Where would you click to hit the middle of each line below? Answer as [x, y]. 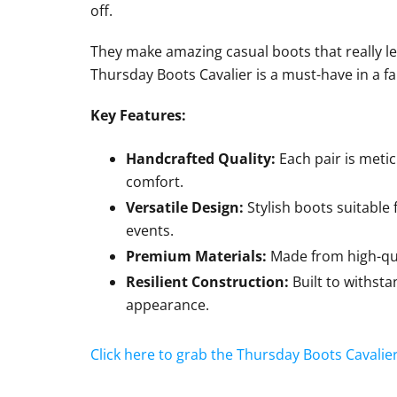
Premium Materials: [196, 256]
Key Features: [138, 115]
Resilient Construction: [207, 281]
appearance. [167, 304]
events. [150, 230]
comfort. [155, 181]
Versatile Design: [185, 207]
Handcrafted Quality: [201, 158]
